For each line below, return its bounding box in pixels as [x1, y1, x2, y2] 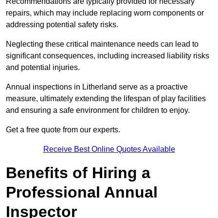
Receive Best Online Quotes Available [43, 145, 175, 154]
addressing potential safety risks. [6, 20, 118, 29]
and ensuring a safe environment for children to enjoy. [6, 106, 190, 115]
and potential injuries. [6, 63, 82, 72]
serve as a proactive [119, 83, 188, 91]
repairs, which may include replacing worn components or [6, 9, 204, 18]
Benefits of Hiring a [6, 164, 150, 182]
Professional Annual [6, 183, 158, 201]
